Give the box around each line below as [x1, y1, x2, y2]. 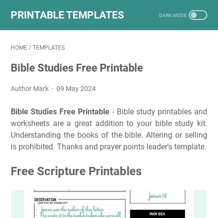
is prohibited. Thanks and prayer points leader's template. [11, 142, 206, 151]
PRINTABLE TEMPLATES [11, 9, 124, 21]
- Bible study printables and [109, 107, 207, 116]
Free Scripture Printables [11, 164, 142, 178]
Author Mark [11, 85, 50, 92]
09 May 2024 [56, 85, 96, 92]
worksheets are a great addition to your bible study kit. [11, 119, 207, 128]
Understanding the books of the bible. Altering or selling [11, 130, 207, 140]
